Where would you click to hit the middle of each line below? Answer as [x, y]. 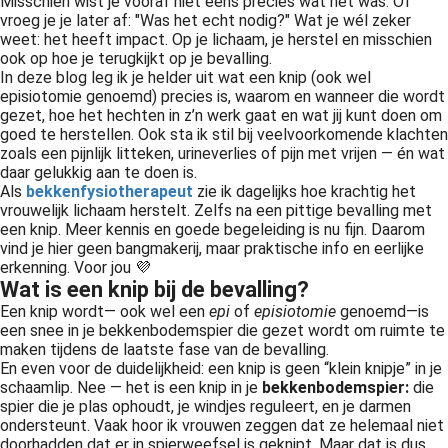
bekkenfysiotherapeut [109, 191]
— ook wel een [156, 311]
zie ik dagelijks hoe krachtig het [304, 191]
